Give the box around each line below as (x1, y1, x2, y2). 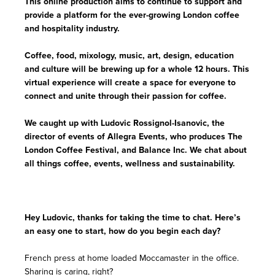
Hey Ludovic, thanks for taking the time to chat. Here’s (25, 212, 241, 223)
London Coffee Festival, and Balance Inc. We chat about (25, 144, 247, 156)
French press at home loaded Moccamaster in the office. (25, 252, 239, 263)
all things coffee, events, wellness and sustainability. (25, 158, 238, 169)
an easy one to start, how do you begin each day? (25, 225, 220, 237)
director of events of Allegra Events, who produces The (25, 131, 242, 142)
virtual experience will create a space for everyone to (25, 77, 236, 88)
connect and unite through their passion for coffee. (25, 90, 227, 102)
